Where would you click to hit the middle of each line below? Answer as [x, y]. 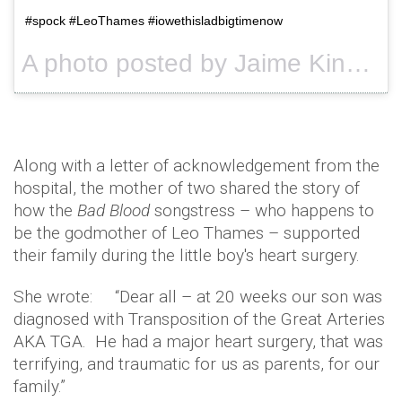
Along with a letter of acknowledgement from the [197, 165]
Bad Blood [114, 210]
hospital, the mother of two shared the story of [187, 188]
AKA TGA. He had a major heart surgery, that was [198, 341]
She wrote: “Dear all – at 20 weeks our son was [198, 296]
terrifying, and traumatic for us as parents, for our [197, 363]
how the [45, 210]
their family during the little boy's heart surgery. [187, 255]
